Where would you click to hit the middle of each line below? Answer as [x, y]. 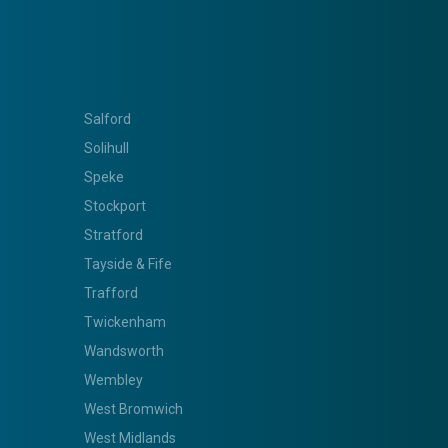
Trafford [110, 292]
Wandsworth [123, 350]
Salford [107, 118]
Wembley [113, 379]
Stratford [113, 234]
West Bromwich [133, 408]
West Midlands [129, 437]
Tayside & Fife [127, 263]
